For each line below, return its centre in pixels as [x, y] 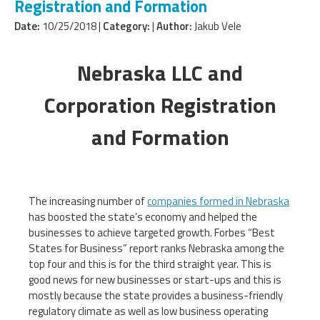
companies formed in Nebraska [218, 201]
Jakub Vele [217, 26]
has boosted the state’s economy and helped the [143, 216]
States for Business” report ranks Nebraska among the [156, 248]
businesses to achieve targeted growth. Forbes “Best [152, 232]
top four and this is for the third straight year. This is [150, 264]
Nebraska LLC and [160, 72]
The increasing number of [88, 201]
